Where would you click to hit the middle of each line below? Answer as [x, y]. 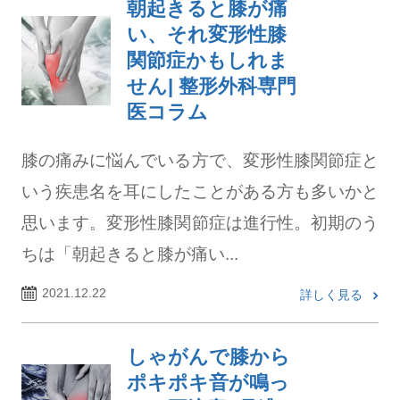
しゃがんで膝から [208, 357]
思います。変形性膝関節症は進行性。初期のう [200, 222]
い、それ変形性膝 [206, 34]
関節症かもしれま [207, 60]
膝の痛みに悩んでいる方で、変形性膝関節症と [200, 160]
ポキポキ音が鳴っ [208, 383]
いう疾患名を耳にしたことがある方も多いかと [200, 191]
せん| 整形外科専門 [211, 86]
